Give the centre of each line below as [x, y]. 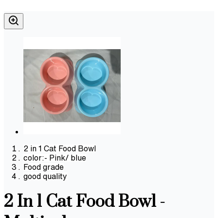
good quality [45, 176]
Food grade [44, 167]
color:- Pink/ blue [55, 157]
